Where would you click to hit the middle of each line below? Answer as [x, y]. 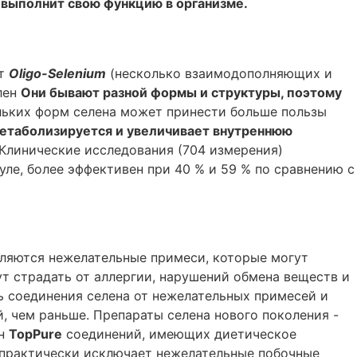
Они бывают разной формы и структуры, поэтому [181, 92]
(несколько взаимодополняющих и [221, 73]
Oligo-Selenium [57, 73]
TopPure [35, 333]
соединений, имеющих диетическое [179, 333]
